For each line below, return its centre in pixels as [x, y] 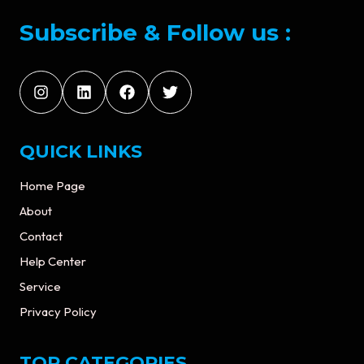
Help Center [53, 262]
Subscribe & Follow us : [155, 32]
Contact [41, 236]
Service [40, 287]
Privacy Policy [58, 312]
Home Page [52, 186]
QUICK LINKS [81, 152]
